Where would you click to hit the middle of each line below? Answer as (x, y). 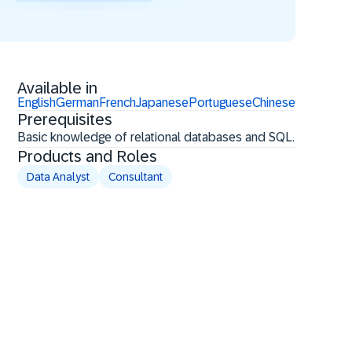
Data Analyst (58, 177)
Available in (57, 88)
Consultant (136, 177)
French (117, 103)
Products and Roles (87, 156)
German (77, 103)
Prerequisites (65, 119)
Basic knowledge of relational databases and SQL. (156, 137)
